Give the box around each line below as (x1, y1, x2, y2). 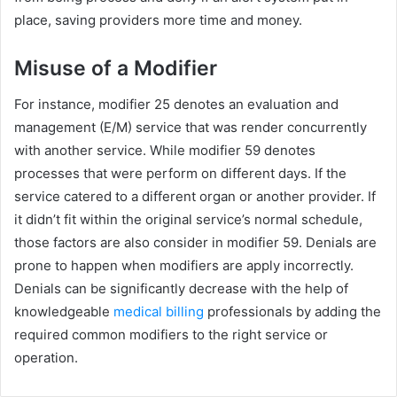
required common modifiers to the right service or (14, 325, 328, 343)
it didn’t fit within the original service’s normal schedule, (14, 210, 362, 228)
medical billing (113, 302, 204, 320)
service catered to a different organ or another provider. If (14, 187, 376, 205)
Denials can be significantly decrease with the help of (14, 279, 348, 297)
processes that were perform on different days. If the (14, 164, 346, 182)
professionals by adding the (204, 302, 381, 320)
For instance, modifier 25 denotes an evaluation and (14, 95, 339, 113)
